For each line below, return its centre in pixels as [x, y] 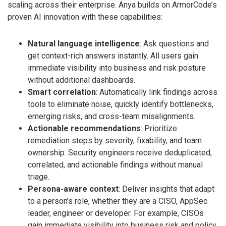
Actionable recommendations [84, 128]
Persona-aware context [73, 189]
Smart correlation [62, 92]
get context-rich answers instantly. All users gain [113, 55]
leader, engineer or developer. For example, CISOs [116, 213]
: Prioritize [159, 128]
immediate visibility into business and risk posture [117, 68]
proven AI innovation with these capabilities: [85, 17]
